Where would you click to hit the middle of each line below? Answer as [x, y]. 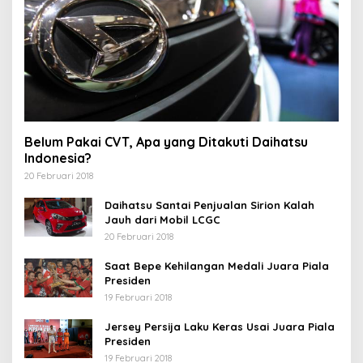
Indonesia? [58, 158]
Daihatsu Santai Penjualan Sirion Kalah [209, 205]
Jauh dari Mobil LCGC [162, 219]
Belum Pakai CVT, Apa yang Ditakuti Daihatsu [166, 141]
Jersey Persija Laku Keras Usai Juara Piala [220, 326]
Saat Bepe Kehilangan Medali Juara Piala [217, 265]
